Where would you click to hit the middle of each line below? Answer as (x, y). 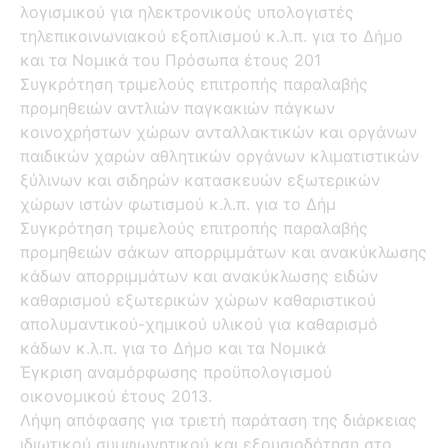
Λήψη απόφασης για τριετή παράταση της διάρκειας (218, 419)
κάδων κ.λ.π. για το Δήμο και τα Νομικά (173, 347)
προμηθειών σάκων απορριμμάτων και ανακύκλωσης (223, 251)
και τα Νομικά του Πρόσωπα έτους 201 (170, 59)
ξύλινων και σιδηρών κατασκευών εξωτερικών (200, 179)
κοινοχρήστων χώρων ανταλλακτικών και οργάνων (218, 131)
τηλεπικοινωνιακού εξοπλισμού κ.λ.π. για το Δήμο (211, 35)
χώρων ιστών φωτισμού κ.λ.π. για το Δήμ (178, 203)
